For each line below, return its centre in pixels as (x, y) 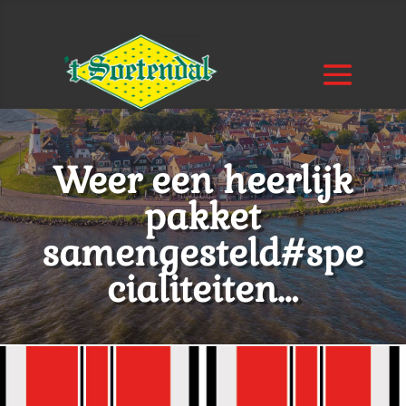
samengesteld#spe (203, 253)
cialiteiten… (203, 290)
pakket (203, 217)
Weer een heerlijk (203, 181)
